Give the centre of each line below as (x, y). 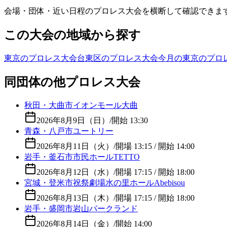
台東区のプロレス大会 (118, 58)
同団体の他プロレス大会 (72, 82)
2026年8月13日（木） (75, 198)
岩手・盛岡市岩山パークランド (81, 208)
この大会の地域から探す (72, 35)
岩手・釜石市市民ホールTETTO (82, 157)
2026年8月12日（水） (75, 172)
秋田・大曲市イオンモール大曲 (81, 105)
